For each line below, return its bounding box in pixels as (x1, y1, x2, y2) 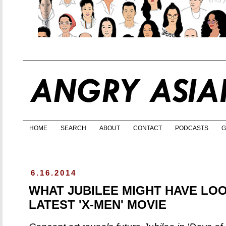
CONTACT (133, 125, 162, 132)
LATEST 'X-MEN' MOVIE (29, 198, 166, 212)
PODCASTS (175, 125, 208, 132)
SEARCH (61, 125, 86, 132)
